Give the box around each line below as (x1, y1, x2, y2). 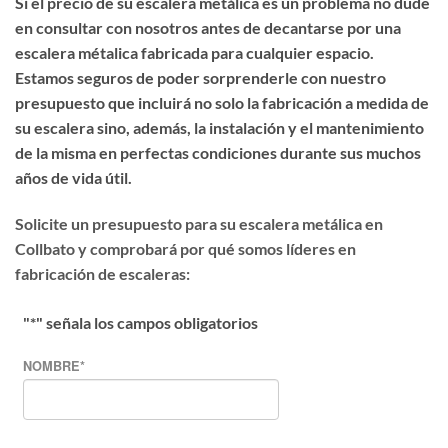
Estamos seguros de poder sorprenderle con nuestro (15, 68, 386, 88)
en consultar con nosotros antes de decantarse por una (15, 18, 401, 38)
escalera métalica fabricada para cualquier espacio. (15, 43, 374, 63)
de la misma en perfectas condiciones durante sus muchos (15, 143, 421, 163)
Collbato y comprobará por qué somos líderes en (15, 239, 356, 259)
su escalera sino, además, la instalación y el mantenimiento (15, 118, 424, 138)
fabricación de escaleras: (15, 264, 190, 284)
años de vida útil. (15, 168, 132, 188)
